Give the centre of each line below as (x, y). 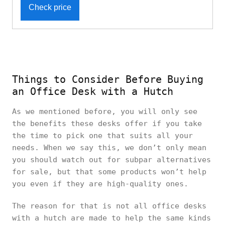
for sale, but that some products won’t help (109, 172)
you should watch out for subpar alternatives (111, 160)
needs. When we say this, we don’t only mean (109, 148)
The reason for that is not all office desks (109, 206)
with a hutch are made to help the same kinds (111, 218)
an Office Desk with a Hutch (93, 92)
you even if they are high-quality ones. (105, 184)
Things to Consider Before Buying (108, 80)
